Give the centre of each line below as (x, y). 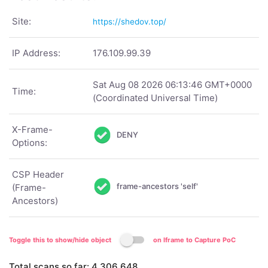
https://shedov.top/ (130, 22)
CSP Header (38, 174)
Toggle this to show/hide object (60, 240)
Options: (30, 143)
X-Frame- (32, 130)
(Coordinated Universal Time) (155, 98)
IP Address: (36, 53)
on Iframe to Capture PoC (194, 240)
